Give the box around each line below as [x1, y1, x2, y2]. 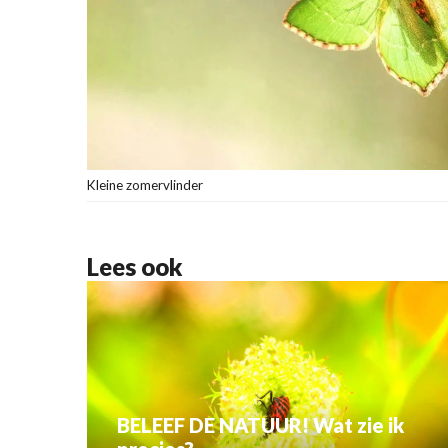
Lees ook [87, 251, 183, 281]
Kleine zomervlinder [87, 176, 203, 193]
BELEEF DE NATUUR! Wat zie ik [117, 413, 404, 438]
